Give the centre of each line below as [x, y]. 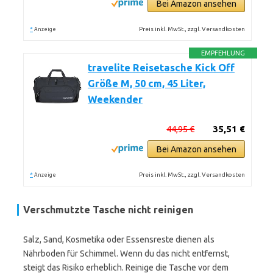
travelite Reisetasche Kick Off [161, 68]
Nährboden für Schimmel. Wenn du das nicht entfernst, [126, 253]
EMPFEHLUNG [223, 53]
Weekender [115, 99]
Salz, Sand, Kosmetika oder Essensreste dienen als [119, 239]
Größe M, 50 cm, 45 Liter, [147, 83]
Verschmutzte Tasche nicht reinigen [108, 210]
